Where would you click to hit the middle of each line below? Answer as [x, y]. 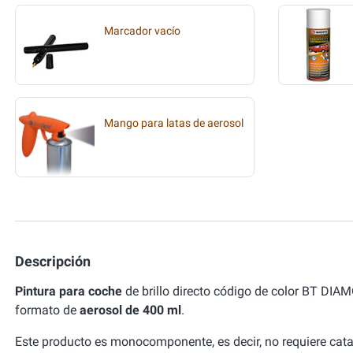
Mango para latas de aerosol [174, 123]
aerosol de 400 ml [130, 310]
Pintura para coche [69, 291]
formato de [47, 310]
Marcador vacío [142, 31]
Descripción [53, 261]
